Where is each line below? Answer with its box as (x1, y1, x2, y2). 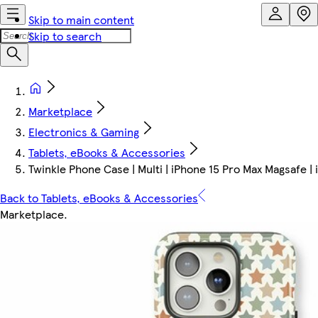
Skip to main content (28, 11, 134, 28)
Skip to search (28, 28, 102, 44)
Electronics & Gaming (28, 124, 139, 140)
